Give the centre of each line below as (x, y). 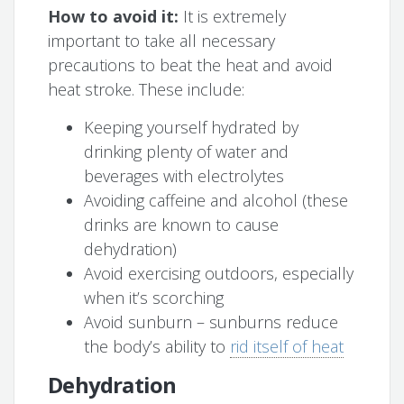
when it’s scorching (154, 298)
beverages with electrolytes (184, 176)
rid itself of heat (287, 347)
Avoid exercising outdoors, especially (219, 274)
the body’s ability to (157, 347)
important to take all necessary (162, 41)
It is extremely (235, 17)
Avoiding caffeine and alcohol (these (216, 201)
